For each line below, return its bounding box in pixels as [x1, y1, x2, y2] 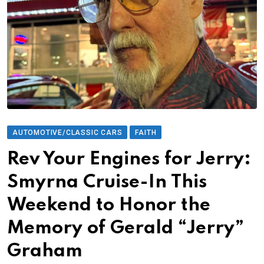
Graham [7, 242, 82, 261]
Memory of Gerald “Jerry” [7, 219, 244, 238]
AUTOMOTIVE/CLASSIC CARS [12, 128, 123, 137]
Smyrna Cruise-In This [7, 173, 207, 192]
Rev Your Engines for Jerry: [7, 150, 251, 169]
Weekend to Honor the [7, 196, 210, 215]
